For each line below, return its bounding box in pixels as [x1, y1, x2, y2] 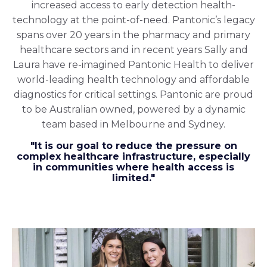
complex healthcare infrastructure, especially [17, 151, 250, 163]
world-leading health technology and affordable [17, 74, 250, 86]
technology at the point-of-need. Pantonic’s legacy [12, 14, 255, 26]
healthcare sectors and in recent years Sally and [19, 44, 248, 56]
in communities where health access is [33, 162, 234, 173]
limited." [112, 172, 155, 184]
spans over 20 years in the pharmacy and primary [17, 29, 250, 41]
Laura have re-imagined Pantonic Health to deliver [13, 59, 254, 71]
